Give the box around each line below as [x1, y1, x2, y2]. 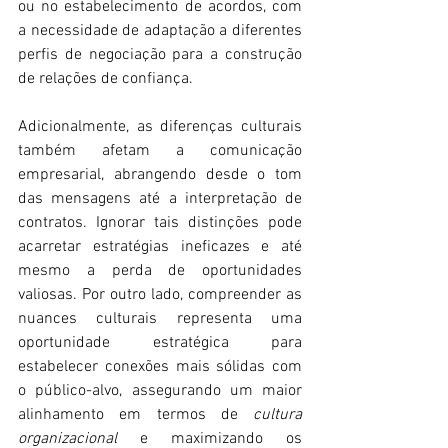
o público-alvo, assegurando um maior [18, 380, 302, 401]
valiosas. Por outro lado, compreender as [18, 284, 302, 305]
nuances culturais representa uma [18, 308, 302, 329]
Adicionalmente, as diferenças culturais [18, 116, 302, 137]
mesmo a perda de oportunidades [18, 260, 302, 281]
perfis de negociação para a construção [18, 44, 302, 65]
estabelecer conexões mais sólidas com [18, 356, 302, 377]
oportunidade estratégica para [18, 332, 302, 353]
